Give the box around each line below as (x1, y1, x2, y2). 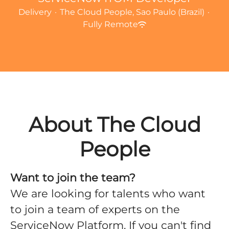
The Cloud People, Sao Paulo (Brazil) (60, 7, 204, 17)
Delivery (18, 7, 52, 17)
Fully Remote (83, 19, 138, 29)
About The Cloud (28, 112, 201, 137)
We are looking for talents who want (10, 187, 205, 200)
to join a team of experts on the (10, 203, 180, 216)
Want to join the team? (10, 171, 135, 184)
